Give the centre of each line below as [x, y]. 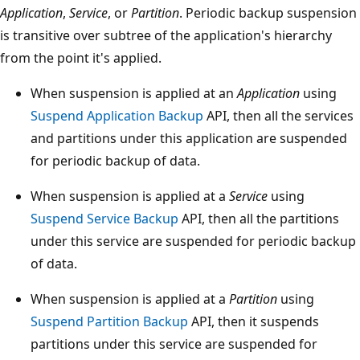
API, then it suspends [254, 321]
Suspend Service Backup [104, 218]
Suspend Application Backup [117, 115]
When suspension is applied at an [134, 93]
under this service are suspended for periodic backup [193, 241]
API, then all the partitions [259, 218]
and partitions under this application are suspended [189, 138]
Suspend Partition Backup [109, 321]
